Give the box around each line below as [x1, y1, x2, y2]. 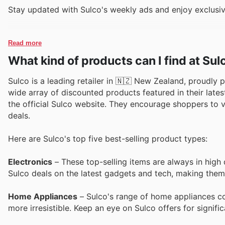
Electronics [8, 157, 52, 167]
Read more [8, 39, 42, 47]
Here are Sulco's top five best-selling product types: [8, 134, 207, 144]
